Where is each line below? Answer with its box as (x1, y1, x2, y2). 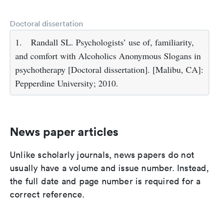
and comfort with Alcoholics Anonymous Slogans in (15, 50, 201, 62)
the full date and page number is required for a (10, 175, 201, 187)
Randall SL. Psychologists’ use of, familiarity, (31, 36, 194, 48)
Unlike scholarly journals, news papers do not (10, 149, 195, 161)
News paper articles (10, 124, 118, 139)
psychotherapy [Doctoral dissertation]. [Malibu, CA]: (15, 64, 203, 76)
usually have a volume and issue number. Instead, (10, 162, 209, 174)
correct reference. (10, 189, 85, 200)
